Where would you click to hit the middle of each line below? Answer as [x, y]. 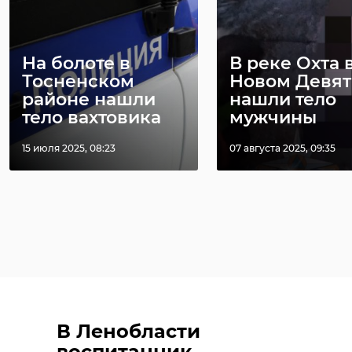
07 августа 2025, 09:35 [282, 148]
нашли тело [283, 100]
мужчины [273, 118]
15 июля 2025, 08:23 [69, 148]
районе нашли [89, 100]
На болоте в [76, 64]
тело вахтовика [92, 118]
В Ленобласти [128, 332]
